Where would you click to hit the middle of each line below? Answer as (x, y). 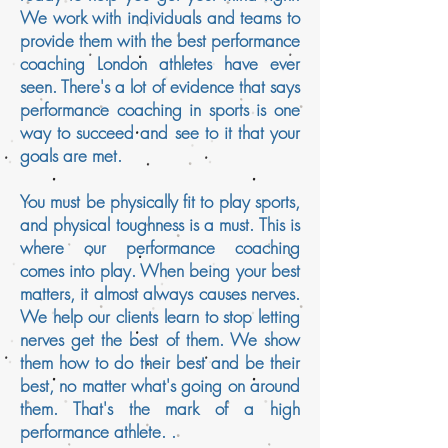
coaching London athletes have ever (160, 63)
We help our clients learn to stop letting (160, 316)
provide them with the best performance (160, 40)
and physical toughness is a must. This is (160, 224)
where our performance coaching (160, 247)
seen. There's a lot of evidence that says (160, 86)
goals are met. (73, 155)
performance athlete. (95, 431)
